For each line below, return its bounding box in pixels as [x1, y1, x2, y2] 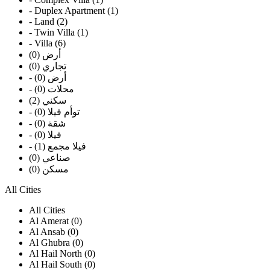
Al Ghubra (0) [29, 237, 83, 248]
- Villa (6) [29, 38, 66, 49]
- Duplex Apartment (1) [29, 5, 118, 16]
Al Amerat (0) [29, 216, 82, 227]
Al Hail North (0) [29, 248, 95, 259]
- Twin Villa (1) [29, 27, 88, 38]
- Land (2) [29, 16, 67, 27]
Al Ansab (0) [29, 227, 78, 237]
